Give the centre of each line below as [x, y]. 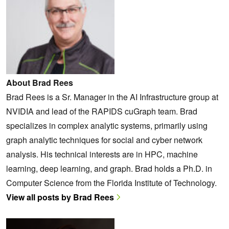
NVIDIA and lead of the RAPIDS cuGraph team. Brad [102, 111]
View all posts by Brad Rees [60, 197]
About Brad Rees [40, 83]
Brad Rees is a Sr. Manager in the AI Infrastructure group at [112, 97]
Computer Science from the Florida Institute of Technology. [111, 183]
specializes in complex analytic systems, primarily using [107, 126]
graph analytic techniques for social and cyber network [104, 140]
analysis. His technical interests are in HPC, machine [102, 154]
